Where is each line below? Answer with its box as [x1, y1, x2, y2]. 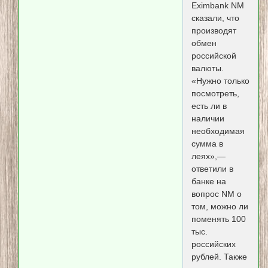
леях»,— [191, 151, 226, 161]
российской [191, 50, 236, 60]
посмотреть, [191, 88, 239, 98]
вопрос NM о [191, 188, 242, 199]
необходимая [191, 126, 245, 136]
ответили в [191, 163, 233, 173]
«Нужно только [191, 75, 249, 86]
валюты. [191, 63, 224, 73]
